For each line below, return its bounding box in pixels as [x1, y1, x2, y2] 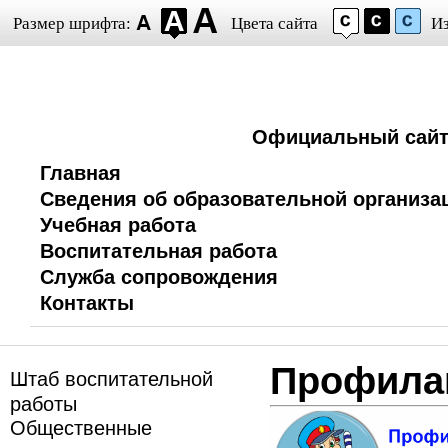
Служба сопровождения [40, 266, 278, 288]
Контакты [40, 292, 134, 314]
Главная [40, 162, 121, 184]
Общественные [10, 417, 152, 439]
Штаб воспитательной [10, 368, 213, 390]
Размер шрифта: [13, 14, 131, 33]
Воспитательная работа [40, 240, 277, 262]
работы [10, 393, 77, 413]
